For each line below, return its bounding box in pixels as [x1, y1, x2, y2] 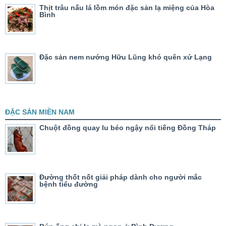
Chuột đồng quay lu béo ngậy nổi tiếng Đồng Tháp [39, 124, 216, 132]
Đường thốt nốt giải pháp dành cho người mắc [39, 173, 202, 182]
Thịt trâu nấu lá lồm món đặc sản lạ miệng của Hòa [39, 4, 214, 12]
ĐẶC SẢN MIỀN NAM [5, 108, 75, 117]
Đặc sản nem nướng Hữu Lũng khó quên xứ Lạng [39, 53, 212, 62]
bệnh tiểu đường [39, 180, 98, 189]
